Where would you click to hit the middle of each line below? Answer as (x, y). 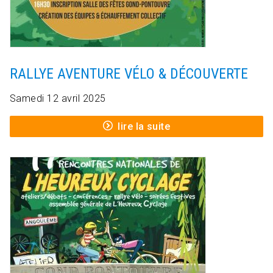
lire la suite (144, 127)
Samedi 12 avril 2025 (58, 99)
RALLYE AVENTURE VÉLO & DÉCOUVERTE (129, 74)
